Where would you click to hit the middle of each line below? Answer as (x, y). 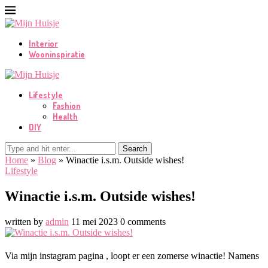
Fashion (67, 106)
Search (135, 149)
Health (65, 116)
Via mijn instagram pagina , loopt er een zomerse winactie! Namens (132, 255)
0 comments (143, 221)
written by (25, 221)
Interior (43, 43)
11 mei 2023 (95, 221)
